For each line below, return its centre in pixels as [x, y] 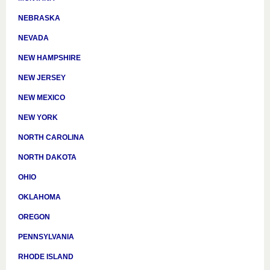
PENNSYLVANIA [46, 237]
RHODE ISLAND [46, 257]
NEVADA [33, 38]
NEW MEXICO [42, 98]
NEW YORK [38, 118]
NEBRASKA [39, 18]
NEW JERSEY [42, 78]
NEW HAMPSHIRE [49, 58]
